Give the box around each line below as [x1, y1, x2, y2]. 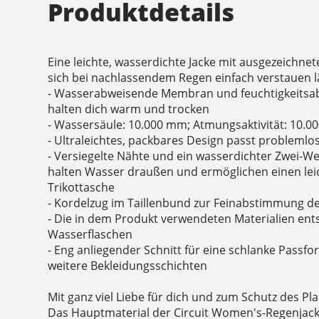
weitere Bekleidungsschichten [48, 257, 208, 273]
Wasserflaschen [48, 226, 133, 242]
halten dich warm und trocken [48, 100, 210, 117]
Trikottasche [48, 179, 115, 195]
